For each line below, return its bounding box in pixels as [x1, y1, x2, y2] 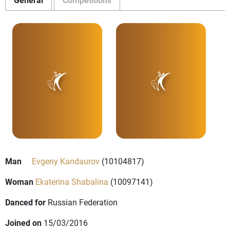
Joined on [5, 217, 42, 228]
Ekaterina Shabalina [35, 176, 108, 187]
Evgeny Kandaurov [32, 156, 100, 167]
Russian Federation [48, 197, 118, 208]
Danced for [5, 197, 46, 208]
